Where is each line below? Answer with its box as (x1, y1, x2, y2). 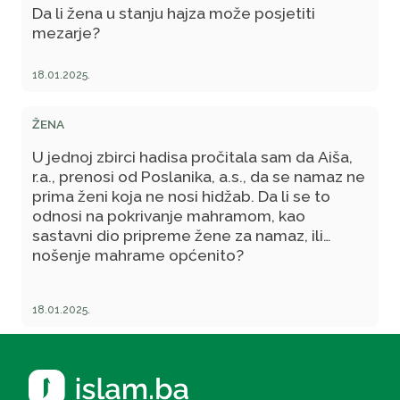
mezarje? (32, 22, 100, 42)
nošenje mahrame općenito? (32, 245, 244, 264)
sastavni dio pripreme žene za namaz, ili (32, 225, 323, 245)
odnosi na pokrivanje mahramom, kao (32, 205, 305, 225)
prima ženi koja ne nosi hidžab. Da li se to (32, 186, 330, 205)
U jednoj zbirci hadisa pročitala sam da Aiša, (32, 146, 353, 166)
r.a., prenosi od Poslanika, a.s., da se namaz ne (32, 166, 365, 186)
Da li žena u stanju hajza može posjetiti (32, 3, 315, 22)
